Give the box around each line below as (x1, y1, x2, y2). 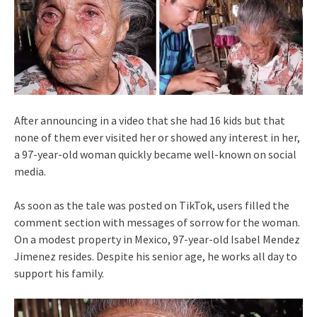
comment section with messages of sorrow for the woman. (14, 215, 300, 230)
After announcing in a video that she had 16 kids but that (14, 113, 285, 128)
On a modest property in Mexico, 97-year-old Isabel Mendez (14, 232, 300, 247)
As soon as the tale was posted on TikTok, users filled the (14, 198, 289, 213)
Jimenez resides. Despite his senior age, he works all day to (14, 249, 297, 264)
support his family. (14, 266, 104, 281)
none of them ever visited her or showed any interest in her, (14, 130, 300, 145)
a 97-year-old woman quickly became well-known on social (14, 147, 296, 162)
